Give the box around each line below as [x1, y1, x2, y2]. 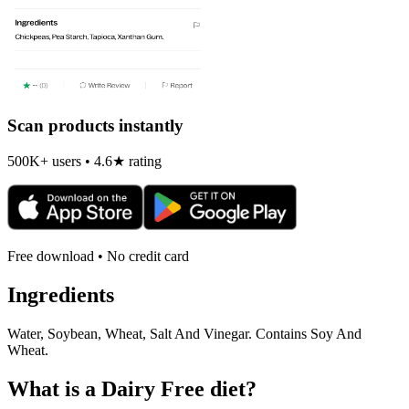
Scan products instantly [7, 115, 184, 135]
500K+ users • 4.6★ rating [7, 153, 162, 170]
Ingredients [7, 283, 114, 308]
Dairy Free [101, 377, 204, 402]
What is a [7, 377, 101, 402]
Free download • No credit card [7, 248, 189, 265]
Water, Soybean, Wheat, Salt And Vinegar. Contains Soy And [7, 326, 362, 342]
